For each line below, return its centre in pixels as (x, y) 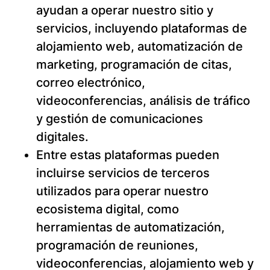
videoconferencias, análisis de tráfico (143, 101)
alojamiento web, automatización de (140, 46)
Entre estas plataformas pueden (128, 155)
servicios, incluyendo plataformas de (142, 28)
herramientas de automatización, (130, 227)
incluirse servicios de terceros (123, 173)
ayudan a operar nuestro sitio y (125, 10)
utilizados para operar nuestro (122, 191)
